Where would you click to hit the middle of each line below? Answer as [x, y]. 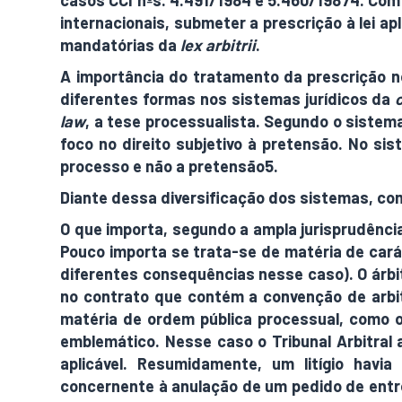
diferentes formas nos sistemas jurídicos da [228, 99]
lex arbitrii [218, 45]
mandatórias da [121, 45]
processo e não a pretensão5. [170, 166]
